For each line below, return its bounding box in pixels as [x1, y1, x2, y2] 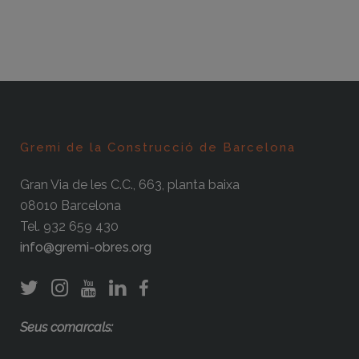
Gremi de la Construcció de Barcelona [20, 140, 296, 155]
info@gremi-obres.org [20, 240, 151, 256]
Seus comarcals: [20, 320, 113, 336]
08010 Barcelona [20, 198, 121, 214]
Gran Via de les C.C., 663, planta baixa [20, 177, 240, 193]
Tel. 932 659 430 [20, 219, 119, 235]
